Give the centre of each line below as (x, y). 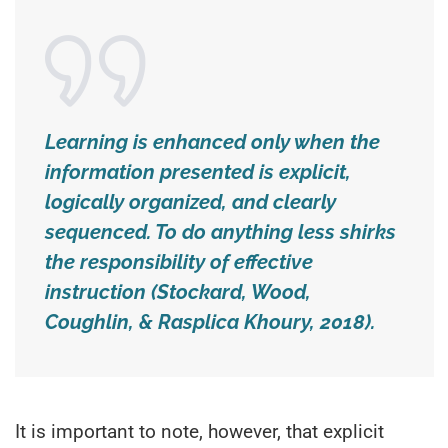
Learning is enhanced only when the (212, 141)
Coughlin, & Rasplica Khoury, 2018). (210, 321)
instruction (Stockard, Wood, (178, 291)
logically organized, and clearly (190, 201)
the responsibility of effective (179, 261)
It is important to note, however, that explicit (199, 431)
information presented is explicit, (198, 171)
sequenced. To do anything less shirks (220, 231)
